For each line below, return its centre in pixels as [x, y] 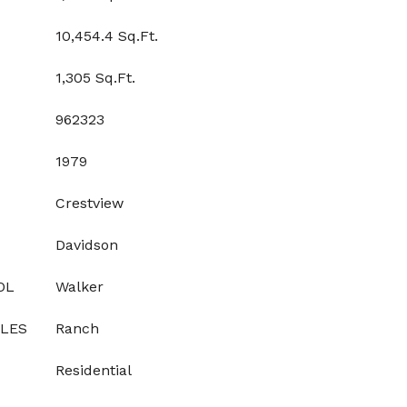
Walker [79, 287]
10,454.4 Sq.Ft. [107, 36]
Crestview [89, 203]
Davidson [87, 245]
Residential [94, 370]
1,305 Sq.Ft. [95, 78]
